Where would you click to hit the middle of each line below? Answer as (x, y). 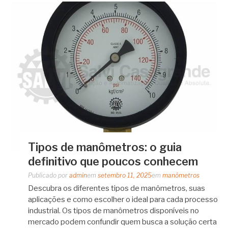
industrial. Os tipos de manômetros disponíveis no (113, 211)
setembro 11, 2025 (125, 176)
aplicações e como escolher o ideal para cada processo (123, 200)
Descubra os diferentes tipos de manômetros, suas (117, 189)
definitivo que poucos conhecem (113, 162)
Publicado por (49, 176)
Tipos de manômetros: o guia (105, 147)
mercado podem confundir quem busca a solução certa (122, 222)
